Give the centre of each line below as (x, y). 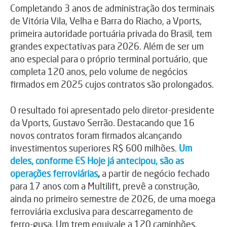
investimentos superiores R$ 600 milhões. (94, 148)
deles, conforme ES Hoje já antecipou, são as (97, 161)
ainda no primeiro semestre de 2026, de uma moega (113, 199)
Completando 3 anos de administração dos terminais (112, 8)
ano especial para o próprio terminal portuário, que (109, 59)
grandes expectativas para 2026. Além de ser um (107, 46)
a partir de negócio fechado (155, 174)
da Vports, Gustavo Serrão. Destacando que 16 (102, 123)
